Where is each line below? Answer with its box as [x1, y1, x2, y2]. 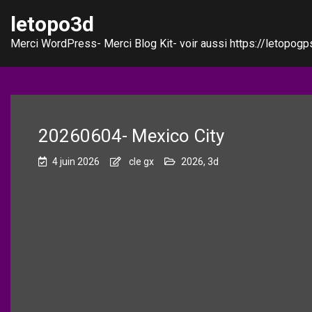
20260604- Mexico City [38, 125, 224, 146]
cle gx [129, 156, 154, 167]
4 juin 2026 [52, 156, 100, 167]
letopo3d [10, 12, 94, 36]
